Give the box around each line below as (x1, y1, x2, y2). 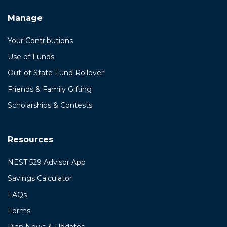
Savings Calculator (8, 174, 72, 183)
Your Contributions (8, 36, 73, 46)
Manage (8, 13, 43, 23)
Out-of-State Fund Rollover (8, 68, 104, 78)
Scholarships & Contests (8, 101, 92, 110)
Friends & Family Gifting (8, 85, 92, 94)
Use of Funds (8, 52, 54, 62)
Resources (8, 135, 53, 145)
